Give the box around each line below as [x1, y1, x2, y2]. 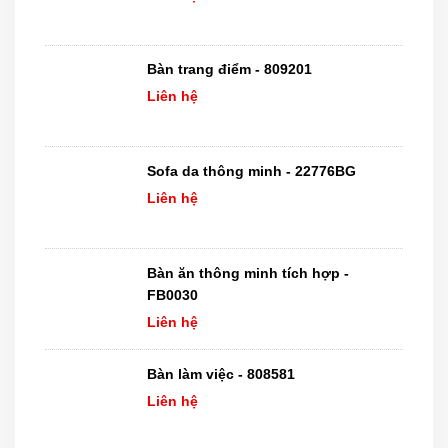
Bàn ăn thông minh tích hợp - [147, 264, 349, 281]
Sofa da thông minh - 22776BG [147, 162, 356, 179]
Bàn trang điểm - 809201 [147, 61, 312, 78]
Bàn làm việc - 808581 [147, 366, 295, 383]
